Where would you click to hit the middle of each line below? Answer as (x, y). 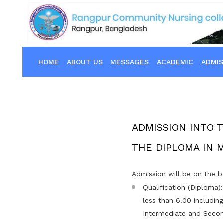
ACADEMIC (175, 62)
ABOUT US (85, 62)
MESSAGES (130, 62)
